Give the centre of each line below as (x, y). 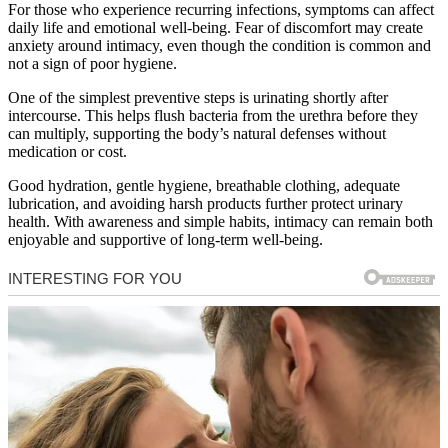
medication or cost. (67, 151)
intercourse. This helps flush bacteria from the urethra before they (213, 115)
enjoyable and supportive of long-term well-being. (165, 239)
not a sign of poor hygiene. (92, 63)
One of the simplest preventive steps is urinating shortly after (198, 97)
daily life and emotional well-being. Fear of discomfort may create (215, 27)
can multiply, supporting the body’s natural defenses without (197, 133)
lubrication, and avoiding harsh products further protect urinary (205, 203)
